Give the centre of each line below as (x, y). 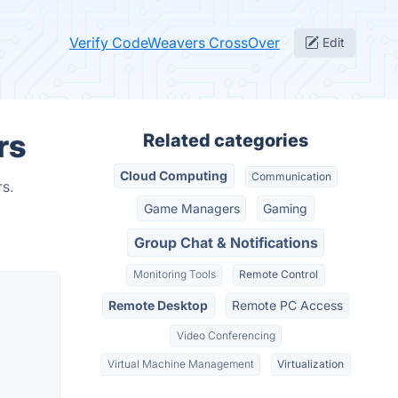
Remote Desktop (159, 305)
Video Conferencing (226, 336)
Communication (291, 177)
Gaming (286, 208)
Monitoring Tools (174, 275)
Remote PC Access (287, 305)
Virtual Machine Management (180, 364)
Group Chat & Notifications (226, 242)
